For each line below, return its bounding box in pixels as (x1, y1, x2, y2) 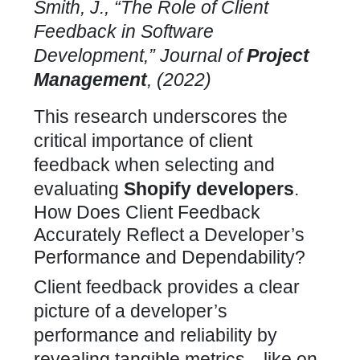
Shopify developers (124, 178, 294, 199)
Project (247, 45, 309, 66)
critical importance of (34, 130, 209, 151)
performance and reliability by (34, 325, 277, 346)
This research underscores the (34, 106, 288, 127)
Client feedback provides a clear (34, 276, 300, 297)
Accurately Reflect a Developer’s (34, 224, 305, 245)
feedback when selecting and (34, 154, 275, 175)
